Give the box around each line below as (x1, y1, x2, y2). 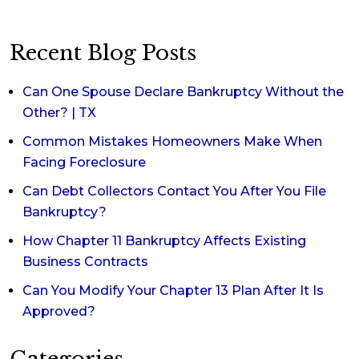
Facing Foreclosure (22, 155, 146, 170)
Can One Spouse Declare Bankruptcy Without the (22, 84, 344, 99)
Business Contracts (22, 254, 148, 269)
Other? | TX (22, 105, 96, 120)
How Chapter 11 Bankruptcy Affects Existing (22, 233, 306, 248)
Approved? (22, 304, 95, 319)
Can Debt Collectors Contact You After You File (22, 184, 326, 199)
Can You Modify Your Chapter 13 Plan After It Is (22, 283, 324, 298)
